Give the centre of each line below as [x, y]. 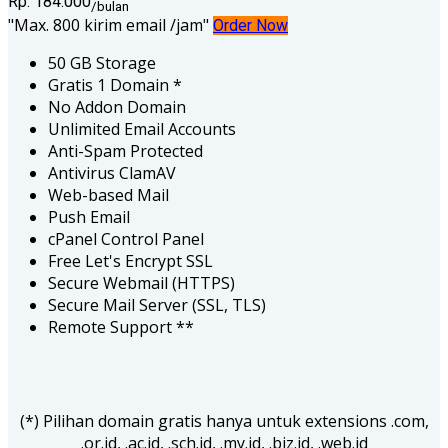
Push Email [89, 216]
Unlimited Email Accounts [142, 128]
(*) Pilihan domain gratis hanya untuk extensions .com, [224, 420]
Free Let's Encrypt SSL [130, 260]
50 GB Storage [102, 62]
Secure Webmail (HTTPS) [141, 282]
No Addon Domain [117, 106]
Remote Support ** [121, 326]
